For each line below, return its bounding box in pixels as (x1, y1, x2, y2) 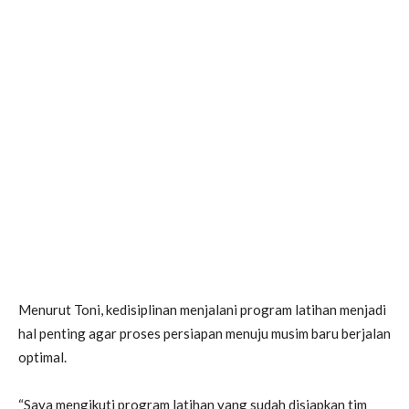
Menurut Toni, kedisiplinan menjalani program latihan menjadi (18, 300, 386, 318)
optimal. (18, 348, 67, 365)
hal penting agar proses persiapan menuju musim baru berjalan (18, 324, 391, 341)
